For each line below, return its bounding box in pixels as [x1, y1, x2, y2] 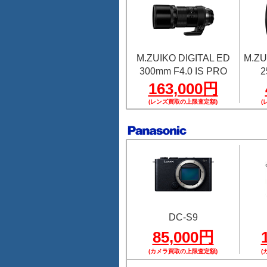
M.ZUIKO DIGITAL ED [136, 53, 230, 63]
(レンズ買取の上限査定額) [148, 98, 218, 105]
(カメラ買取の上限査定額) [148, 248, 218, 254]
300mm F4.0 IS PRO [139, 66, 227, 76]
